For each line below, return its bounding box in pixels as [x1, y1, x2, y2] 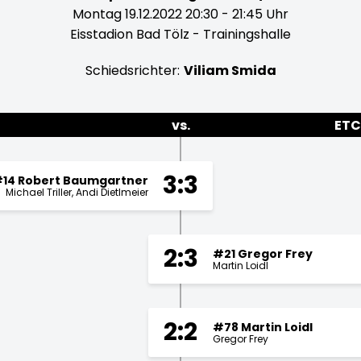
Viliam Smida [183, 61, 276, 80]
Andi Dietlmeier [76, 185, 148, 199]
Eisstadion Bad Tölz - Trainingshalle [70, 25, 291, 44]
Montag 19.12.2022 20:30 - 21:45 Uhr [73, 5, 288, 23]
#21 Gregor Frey [213, 245, 313, 262]
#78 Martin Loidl [213, 318, 313, 335]
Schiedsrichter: [85, 61, 180, 80]
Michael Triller [6, 185, 72, 199]
